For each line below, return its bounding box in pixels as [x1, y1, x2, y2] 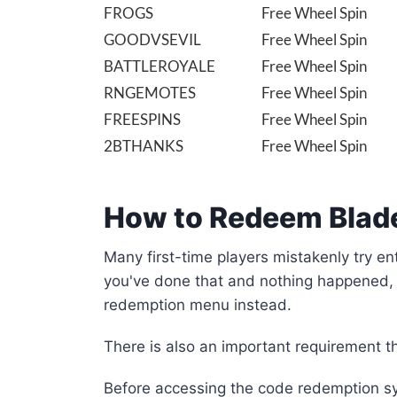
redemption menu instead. [104, 296, 292, 315]
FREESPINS [104, 110, 181, 129]
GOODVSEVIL [104, 30, 201, 50]
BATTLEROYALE [104, 57, 215, 76]
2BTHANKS [104, 136, 183, 156]
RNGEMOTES [104, 83, 196, 103]
